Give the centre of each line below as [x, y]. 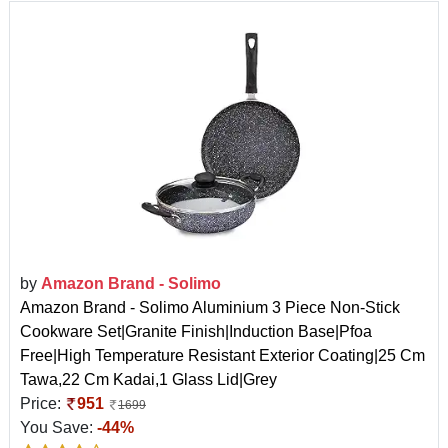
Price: [42, 404]
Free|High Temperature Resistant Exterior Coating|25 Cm [222, 356]
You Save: [58, 428]
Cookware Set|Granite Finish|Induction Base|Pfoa [196, 332]
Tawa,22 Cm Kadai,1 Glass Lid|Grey [148, 380]
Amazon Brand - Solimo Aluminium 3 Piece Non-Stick [210, 308]
